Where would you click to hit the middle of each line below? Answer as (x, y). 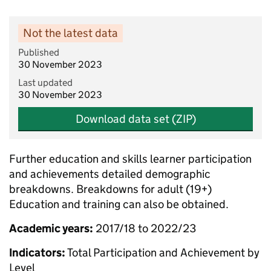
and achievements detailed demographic (110, 174)
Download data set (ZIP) (135, 119)
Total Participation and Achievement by (162, 253)
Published (39, 52)
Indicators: (37, 253)
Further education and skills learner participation (130, 159)
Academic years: (51, 228)
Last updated (45, 83)
